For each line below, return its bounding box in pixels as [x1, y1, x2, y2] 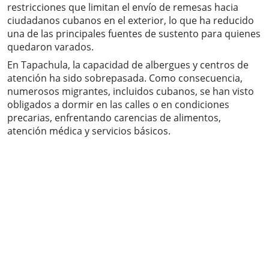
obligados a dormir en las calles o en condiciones [7, 98, 229, 112]
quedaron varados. [7, 40, 94, 54]
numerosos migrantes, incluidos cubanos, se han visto [7, 85, 254, 98]
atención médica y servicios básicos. [7, 124, 171, 138]
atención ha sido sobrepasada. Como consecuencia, [7, 71, 243, 85]
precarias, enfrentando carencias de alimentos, [7, 111, 221, 125]
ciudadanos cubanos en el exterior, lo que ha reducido [7, 14, 254, 28]
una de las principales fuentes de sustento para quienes [7, 27, 261, 41]
